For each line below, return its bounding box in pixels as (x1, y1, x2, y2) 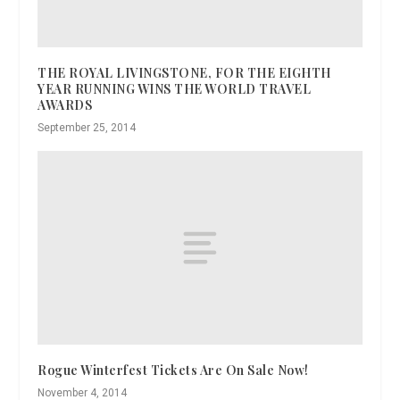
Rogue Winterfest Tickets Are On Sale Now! (37, 362, 309, 379)
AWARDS (37, 96, 93, 113)
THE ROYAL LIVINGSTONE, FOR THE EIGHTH (37, 63, 331, 81)
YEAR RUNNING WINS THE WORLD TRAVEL (37, 79, 312, 97)
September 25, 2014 (37, 121, 137, 134)
